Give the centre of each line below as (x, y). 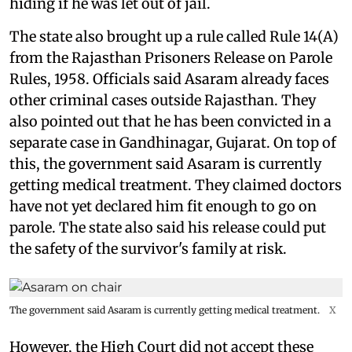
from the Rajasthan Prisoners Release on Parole (171, 57)
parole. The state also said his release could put (168, 227)
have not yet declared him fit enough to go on (163, 206)
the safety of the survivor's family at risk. (148, 248)
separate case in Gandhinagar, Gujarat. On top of (173, 142)
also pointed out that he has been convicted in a (170, 121)
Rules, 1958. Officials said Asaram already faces (169, 79)
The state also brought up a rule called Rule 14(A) (174, 36)
